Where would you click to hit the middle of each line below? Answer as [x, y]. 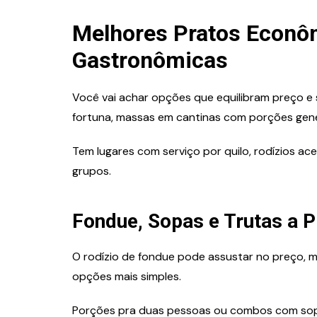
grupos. [92, 171]
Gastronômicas [150, 60]
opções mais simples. [127, 276]
